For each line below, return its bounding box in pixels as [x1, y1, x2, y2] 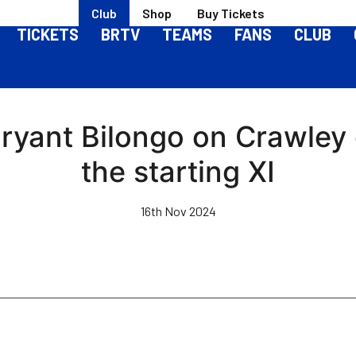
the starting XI [81, 154, 275, 189]
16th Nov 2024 [140, 203, 216, 219]
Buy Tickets [197, 5, 265, 21]
